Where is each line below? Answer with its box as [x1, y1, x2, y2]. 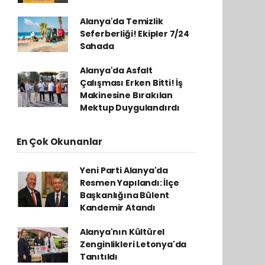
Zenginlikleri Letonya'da [79, 238, 187, 250]
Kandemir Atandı [79, 202, 156, 214]
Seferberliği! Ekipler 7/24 [79, 28, 189, 40]
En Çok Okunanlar [17, 135, 102, 148]
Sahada [79, 40, 114, 52]
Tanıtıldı [79, 251, 118, 263]
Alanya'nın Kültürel [79, 226, 165, 238]
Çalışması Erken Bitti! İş [79, 77, 183, 89]
